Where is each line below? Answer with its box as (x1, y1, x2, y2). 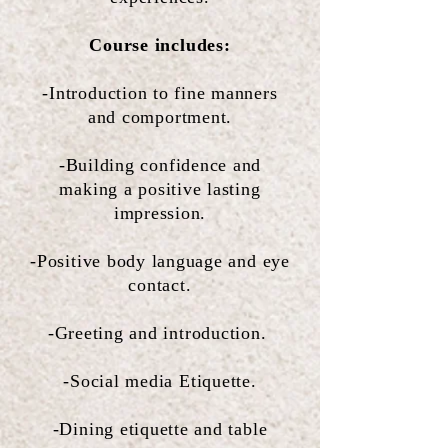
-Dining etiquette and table (52, 418, 268, 439)
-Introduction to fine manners (42, 82, 278, 103)
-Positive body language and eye (30, 250, 290, 271)
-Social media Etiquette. (63, 370, 257, 391)
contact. (128, 274, 192, 295)
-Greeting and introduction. (47, 322, 273, 343)
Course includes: (89, 34, 231, 55)
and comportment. (87, 106, 233, 127)
